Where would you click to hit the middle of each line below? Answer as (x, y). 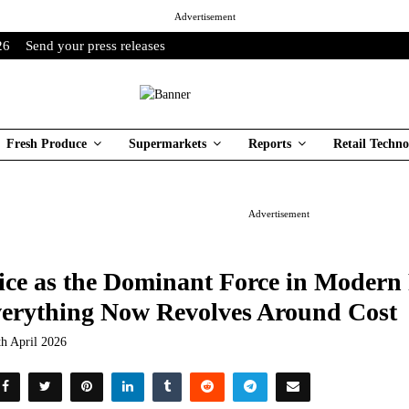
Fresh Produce (47, 144)
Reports (270, 144)
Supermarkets (168, 144)
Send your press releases (95, 46)
